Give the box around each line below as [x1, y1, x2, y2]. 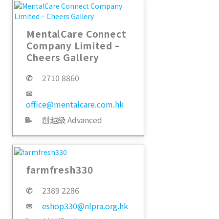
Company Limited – [26, 38, 120, 52]
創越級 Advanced [42, 113, 102, 126]
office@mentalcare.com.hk [26, 98, 124, 110]
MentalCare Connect [26, 26, 127, 40]
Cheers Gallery [26, 50, 100, 64]
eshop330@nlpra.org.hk [42, 200, 128, 212]
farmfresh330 [26, 163, 93, 176]
